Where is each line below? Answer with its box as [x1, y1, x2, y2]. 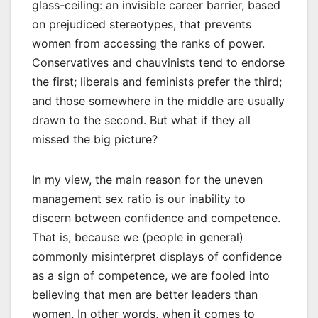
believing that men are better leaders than [32, 287, 258, 302]
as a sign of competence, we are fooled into [32, 268, 270, 283]
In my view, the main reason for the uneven [32, 172, 263, 187]
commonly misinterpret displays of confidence [32, 249, 282, 264]
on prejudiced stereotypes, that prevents [32, 17, 251, 32]
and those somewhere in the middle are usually [32, 94, 285, 109]
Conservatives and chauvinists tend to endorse [32, 55, 285, 70]
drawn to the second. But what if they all [32, 113, 251, 128]
